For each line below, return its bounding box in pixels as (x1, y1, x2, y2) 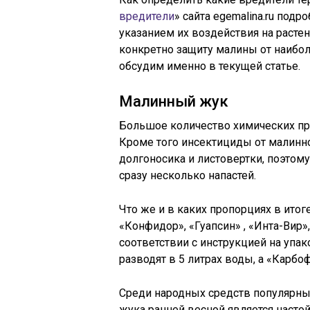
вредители (119, 10, 174, 23)
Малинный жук (119, 93, 228, 110)
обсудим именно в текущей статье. (119, 60, 300, 73)
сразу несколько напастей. (119, 169, 256, 182)
